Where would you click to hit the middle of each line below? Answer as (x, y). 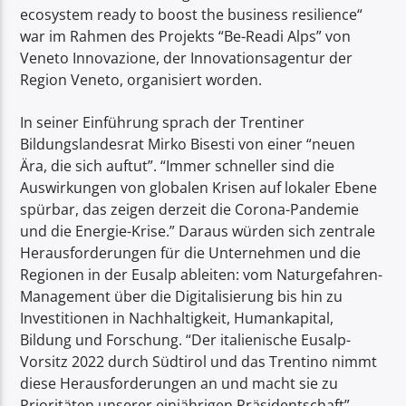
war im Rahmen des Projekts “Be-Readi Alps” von (186, 37)
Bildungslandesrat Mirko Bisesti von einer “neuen (188, 144)
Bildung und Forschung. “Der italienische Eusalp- (186, 339)
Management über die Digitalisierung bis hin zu (182, 296)
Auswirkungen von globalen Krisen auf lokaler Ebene (199, 187)
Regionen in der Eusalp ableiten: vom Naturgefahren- (202, 274)
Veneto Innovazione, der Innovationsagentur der (187, 58)
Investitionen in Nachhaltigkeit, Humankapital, (177, 318)
